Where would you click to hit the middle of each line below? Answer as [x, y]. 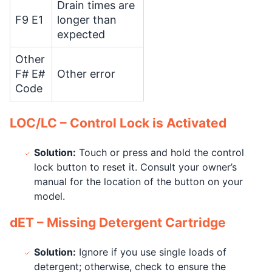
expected [81, 34]
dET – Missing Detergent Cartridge [118, 223]
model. [49, 196]
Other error [86, 74]
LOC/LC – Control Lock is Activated [118, 123]
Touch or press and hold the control [160, 152]
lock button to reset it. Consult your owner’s [135, 167]
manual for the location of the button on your [138, 182]
